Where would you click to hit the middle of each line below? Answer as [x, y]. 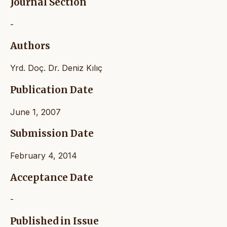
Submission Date [52, 134]
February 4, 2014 [44, 155]
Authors [30, 46]
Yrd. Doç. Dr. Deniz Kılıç [56, 68]
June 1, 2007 [35, 112]
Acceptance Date [52, 177]
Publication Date [52, 90]
